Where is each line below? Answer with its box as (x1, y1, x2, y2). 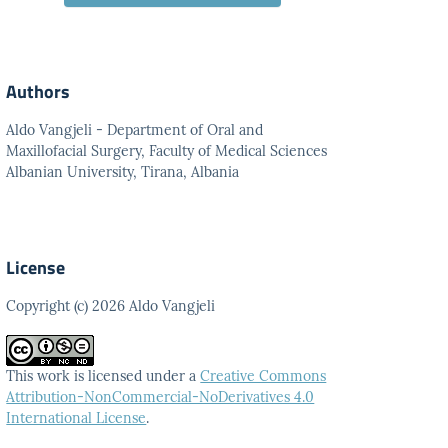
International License (6, 409, 147, 427)
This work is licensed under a (6, 367, 201, 385)
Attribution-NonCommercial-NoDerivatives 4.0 (6, 388, 315, 406)
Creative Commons (200, 367, 327, 385)
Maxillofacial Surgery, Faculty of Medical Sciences (6, 142, 328, 160)
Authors (6, 78, 71, 105)
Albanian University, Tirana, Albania (6, 163, 240, 181)
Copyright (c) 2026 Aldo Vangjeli (6, 297, 216, 315)
